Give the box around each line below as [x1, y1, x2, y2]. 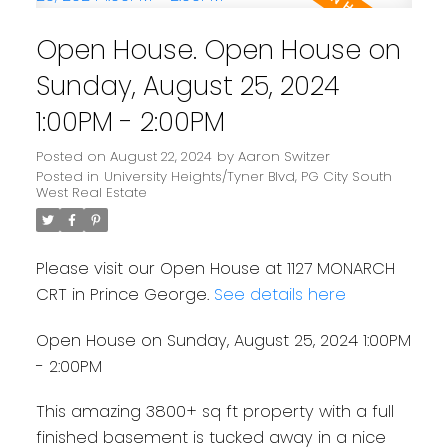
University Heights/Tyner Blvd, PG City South [103, 167, 392, 187]
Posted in [35, 167, 99, 187]
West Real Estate [35, 183, 147, 203]
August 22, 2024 [109, 147, 212, 167]
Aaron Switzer [237, 147, 330, 167]
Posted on [35, 147, 110, 167]
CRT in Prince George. [35, 283, 214, 307]
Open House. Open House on [35, 31, 401, 69]
